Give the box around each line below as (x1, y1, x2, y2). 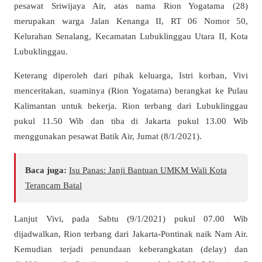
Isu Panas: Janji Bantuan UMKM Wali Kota (69, 164, 227, 175)
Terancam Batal (25, 180, 82, 190)
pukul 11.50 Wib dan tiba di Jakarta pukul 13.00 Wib (14, 116, 248, 126)
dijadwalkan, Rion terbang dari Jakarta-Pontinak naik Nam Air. (14, 228, 248, 239)
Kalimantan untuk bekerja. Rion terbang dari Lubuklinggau (14, 101, 248, 111)
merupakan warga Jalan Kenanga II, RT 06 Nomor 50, (14, 16, 248, 26)
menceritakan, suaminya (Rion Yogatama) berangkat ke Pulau (14, 85, 248, 96)
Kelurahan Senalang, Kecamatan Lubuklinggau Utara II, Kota (14, 31, 248, 42)
